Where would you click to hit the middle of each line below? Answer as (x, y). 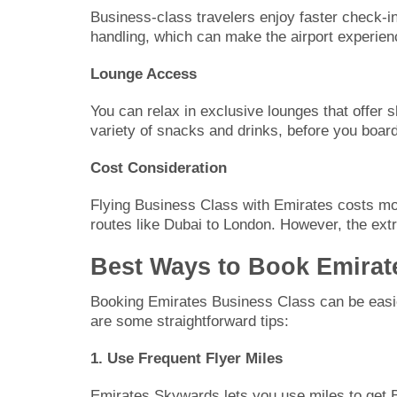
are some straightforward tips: (190, 321)
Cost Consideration (159, 167)
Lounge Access (144, 74)
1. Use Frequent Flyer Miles (187, 358)
